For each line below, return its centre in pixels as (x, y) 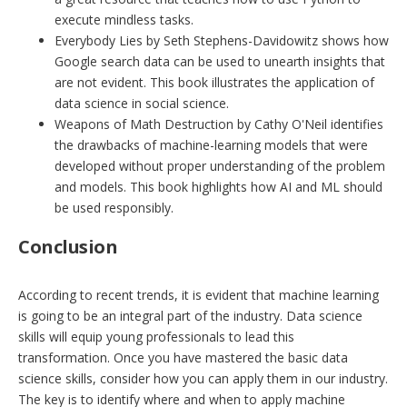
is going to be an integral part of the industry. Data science (190, 316)
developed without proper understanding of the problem (220, 166)
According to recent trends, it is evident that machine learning (199, 295)
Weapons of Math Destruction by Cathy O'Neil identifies (219, 124)
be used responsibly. (114, 208)
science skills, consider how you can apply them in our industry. (203, 379)
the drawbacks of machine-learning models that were (211, 145)
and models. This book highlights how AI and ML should (218, 187)
